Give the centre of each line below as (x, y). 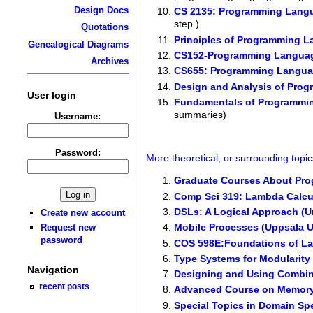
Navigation (53, 270)
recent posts (65, 286)
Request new (68, 228)
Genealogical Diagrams (78, 44)
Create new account (83, 212)
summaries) (201, 114)
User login (51, 95)
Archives (109, 61)
